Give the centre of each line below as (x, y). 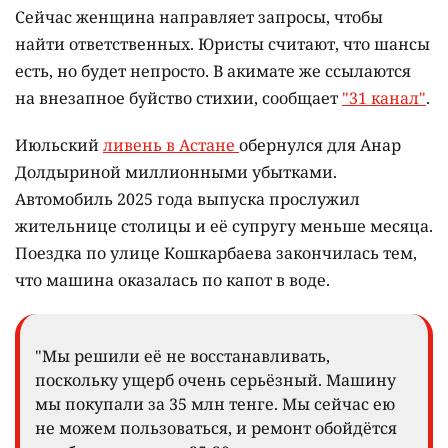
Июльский (59, 145)
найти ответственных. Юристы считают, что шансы (222, 44)
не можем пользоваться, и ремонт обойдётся (216, 428)
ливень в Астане (171, 145)
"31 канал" (384, 98)
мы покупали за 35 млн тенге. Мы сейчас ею (215, 404)
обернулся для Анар (320, 145)
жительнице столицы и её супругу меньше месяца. (224, 226)
